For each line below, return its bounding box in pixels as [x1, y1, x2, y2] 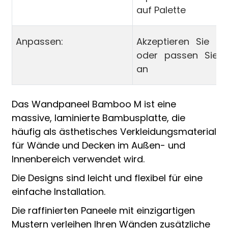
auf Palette [136, 3, 186, 16]
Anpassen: [15, 35, 63, 48]
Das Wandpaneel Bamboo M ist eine [11, 97, 176, 110]
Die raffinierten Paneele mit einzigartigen [11, 204, 195, 217]
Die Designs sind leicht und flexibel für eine [11, 171, 203, 184]
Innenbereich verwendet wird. [11, 152, 145, 165]
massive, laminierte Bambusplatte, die [11, 111, 185, 124]
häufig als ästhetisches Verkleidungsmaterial [11, 125, 216, 138]
